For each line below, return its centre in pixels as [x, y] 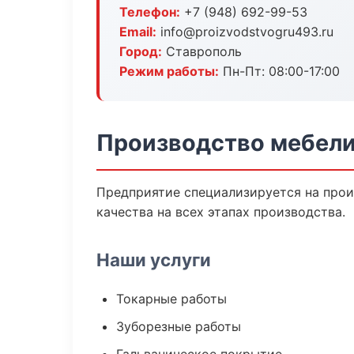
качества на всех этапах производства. [221, 212]
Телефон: [150, 12]
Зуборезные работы [179, 326]
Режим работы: [169, 71]
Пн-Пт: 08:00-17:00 [279, 71]
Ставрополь [202, 51]
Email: [138, 32]
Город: [141, 51]
